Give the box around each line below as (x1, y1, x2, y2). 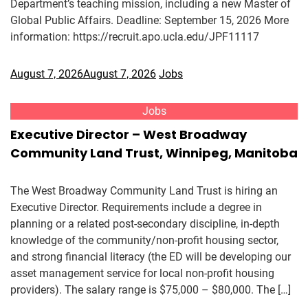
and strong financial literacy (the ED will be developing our (10, 250, 291, 263)
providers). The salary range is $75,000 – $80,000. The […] (10, 283, 291, 296)
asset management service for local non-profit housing (10, 267, 274, 280)
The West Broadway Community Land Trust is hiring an (10, 184, 278, 197)
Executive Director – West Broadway (10, 126, 247, 143)
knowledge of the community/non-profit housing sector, (10, 234, 278, 247)
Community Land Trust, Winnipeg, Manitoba (10, 144, 298, 162)
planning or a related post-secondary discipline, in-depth (10, 217, 280, 230)
